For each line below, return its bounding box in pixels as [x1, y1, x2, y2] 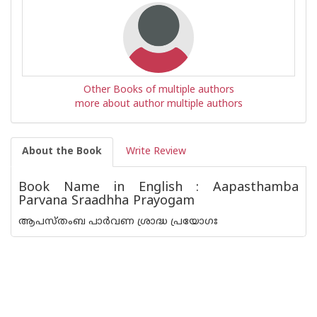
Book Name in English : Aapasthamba [18, 180, 299, 196]
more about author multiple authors [74, 98, 243, 110]
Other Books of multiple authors [83, 84, 234, 96]
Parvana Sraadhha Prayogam [18, 193, 195, 209]
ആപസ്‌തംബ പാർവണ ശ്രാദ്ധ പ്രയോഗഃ [18, 216, 218, 228]
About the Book [22, 146, 102, 158]
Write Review [126, 146, 186, 158]
